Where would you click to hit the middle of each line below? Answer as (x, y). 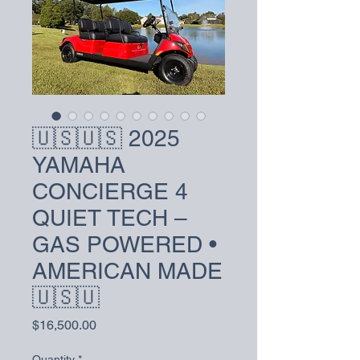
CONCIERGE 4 (110, 191)
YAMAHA (79, 164)
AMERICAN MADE (127, 270)
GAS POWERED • (125, 244)
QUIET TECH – (110, 217)
